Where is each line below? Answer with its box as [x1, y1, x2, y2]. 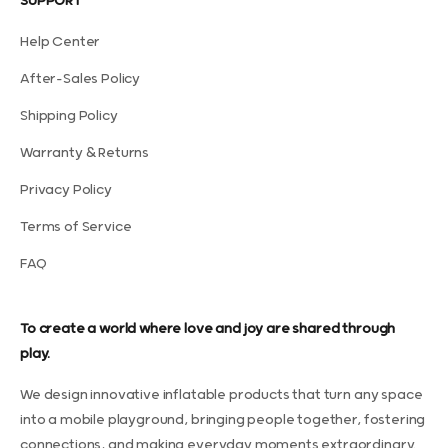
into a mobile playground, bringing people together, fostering [20, 412, 426, 428]
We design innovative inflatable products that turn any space [20, 387, 423, 403]
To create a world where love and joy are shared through [20, 321, 396, 337]
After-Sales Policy [20, 71, 141, 87]
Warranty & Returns [20, 145, 150, 161]
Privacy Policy [20, 182, 112, 198]
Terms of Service [20, 219, 132, 235]
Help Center [20, 34, 101, 50]
